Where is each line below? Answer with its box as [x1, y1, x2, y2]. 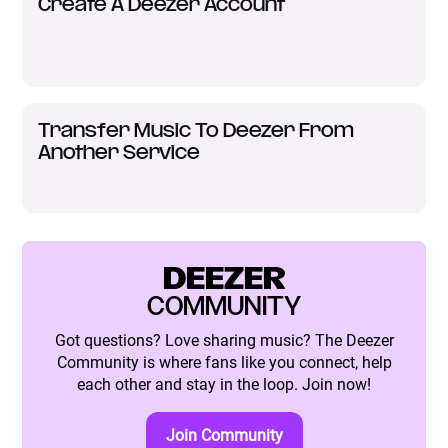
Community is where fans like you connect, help [56, 352, 392, 372]
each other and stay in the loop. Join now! [77, 374, 371, 394]
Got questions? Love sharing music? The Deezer [54, 330, 394, 350]
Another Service [38, 144, 201, 162]
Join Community [165, 425, 283, 445]
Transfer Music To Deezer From [38, 122, 355, 140]
